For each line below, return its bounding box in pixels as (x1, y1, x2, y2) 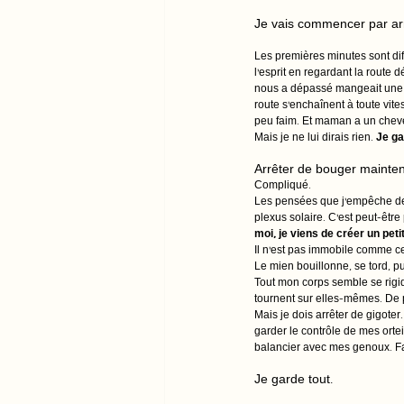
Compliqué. (254, 181, 314, 192)
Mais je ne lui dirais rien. (254, 133, 376, 144)
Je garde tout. (254, 374, 333, 388)
